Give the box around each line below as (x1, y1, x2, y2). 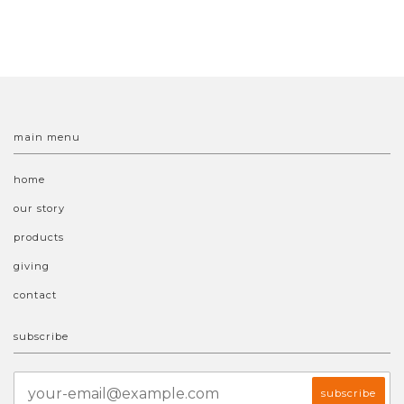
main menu (14, 131, 80, 144)
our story (14, 202, 65, 216)
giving (14, 260, 50, 273)
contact (14, 289, 57, 302)
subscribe (14, 330, 69, 344)
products (14, 231, 64, 244)
